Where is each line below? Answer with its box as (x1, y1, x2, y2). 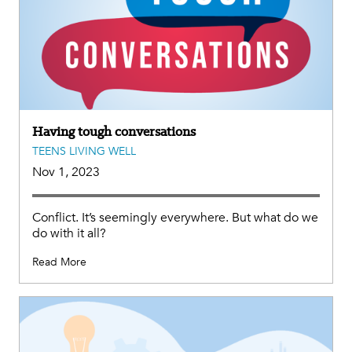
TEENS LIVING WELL (32, 144, 136, 159)
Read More (32, 255, 86, 270)
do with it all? (32, 225, 106, 243)
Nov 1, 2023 (32, 163, 100, 181)
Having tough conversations (32, 123, 196, 141)
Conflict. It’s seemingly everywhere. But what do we (32, 209, 318, 227)
